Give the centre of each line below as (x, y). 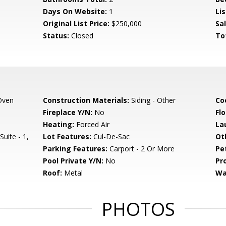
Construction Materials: (86, 100)
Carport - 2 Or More (141, 149)
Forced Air (92, 124)
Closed (81, 36)
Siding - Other (153, 100)
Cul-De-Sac (111, 136)
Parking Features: (75, 149)
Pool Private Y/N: (73, 161)
